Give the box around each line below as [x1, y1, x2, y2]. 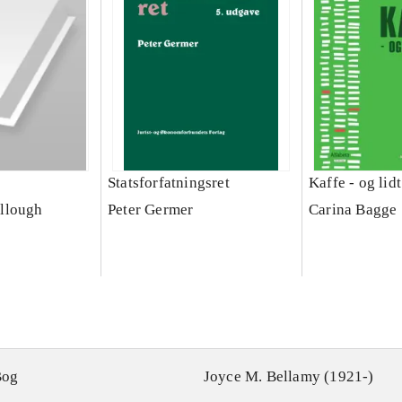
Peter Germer [107, 201, 194, 219]
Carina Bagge [308, 201, 398, 219]
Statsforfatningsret [107, 174, 230, 192]
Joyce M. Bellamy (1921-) [203, 368, 374, 386]
